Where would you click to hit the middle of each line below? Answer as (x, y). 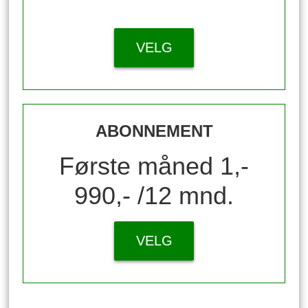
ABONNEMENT (154, 131)
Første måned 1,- (154, 166)
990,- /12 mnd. (154, 195)
